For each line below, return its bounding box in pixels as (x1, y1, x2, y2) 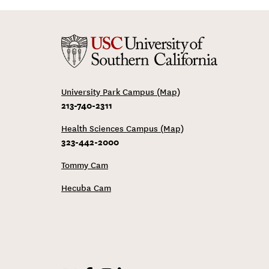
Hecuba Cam (61, 183, 111, 193)
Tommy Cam (61, 160, 108, 171)
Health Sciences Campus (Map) (61, 123, 184, 134)
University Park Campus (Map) (61, 86, 180, 97)
